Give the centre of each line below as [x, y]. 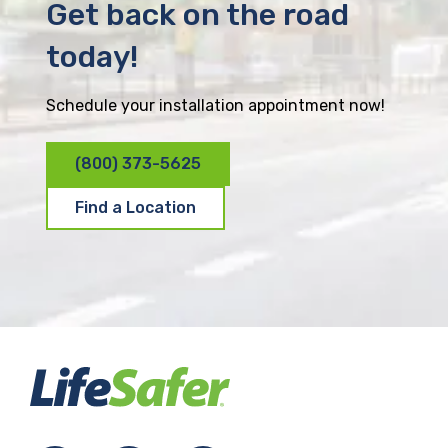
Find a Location [135, 207]
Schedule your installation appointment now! [215, 105]
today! [92, 56]
